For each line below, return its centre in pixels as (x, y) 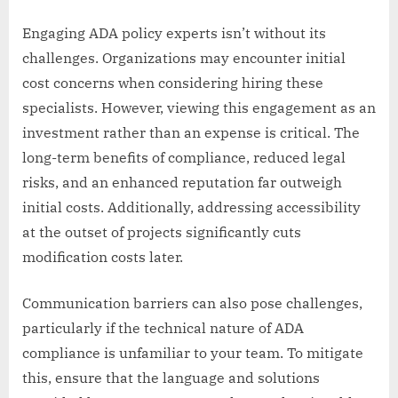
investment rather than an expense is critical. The (191, 132)
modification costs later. (103, 256)
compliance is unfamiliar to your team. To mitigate (193, 352)
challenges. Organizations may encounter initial (184, 57)
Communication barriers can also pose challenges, (192, 302)
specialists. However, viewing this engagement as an (199, 107)
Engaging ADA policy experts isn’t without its (174, 32)
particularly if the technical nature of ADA (163, 327)
